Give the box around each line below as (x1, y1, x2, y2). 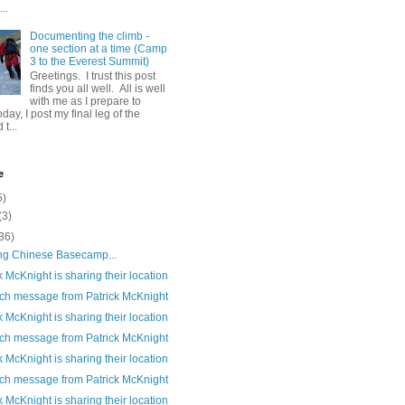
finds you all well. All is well (29, 82, 165, 96)
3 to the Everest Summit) (29, 54, 149, 68)
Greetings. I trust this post (29, 70, 155, 83)
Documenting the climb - (29, 29, 149, 42)
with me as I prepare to (29, 95, 141, 108)
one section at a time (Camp (29, 42, 167, 55)
